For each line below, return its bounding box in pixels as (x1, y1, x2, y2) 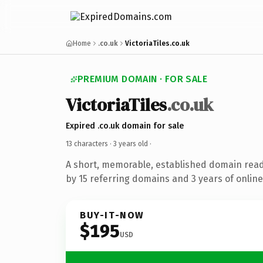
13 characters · (66, 139, 113, 148)
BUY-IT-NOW (80, 209, 144, 221)
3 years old (113, 139, 148, 148)
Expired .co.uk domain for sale (66, 120, 184, 131)
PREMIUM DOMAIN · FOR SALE (77, 73, 207, 85)
